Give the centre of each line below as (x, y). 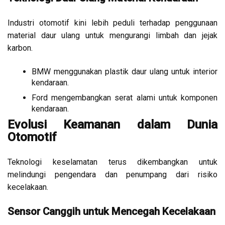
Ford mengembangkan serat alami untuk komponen (125, 98)
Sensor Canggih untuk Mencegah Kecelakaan (111, 212)
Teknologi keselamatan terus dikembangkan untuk (113, 162)
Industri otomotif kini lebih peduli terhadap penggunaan (113, 23)
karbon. (20, 48)
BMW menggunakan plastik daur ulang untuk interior (125, 72)
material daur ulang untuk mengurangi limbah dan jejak (113, 36)
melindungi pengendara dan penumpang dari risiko (113, 175)
